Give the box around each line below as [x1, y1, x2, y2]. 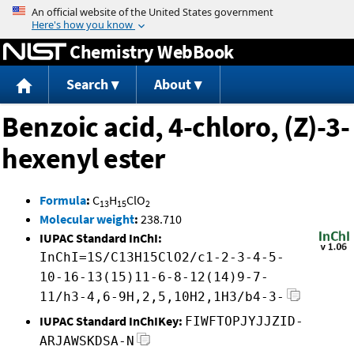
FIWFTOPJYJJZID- [185, 314, 303, 330]
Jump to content [133, 3, 221, 19]
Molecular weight [40, 211, 134, 228]
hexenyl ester [2, 141, 165, 177]
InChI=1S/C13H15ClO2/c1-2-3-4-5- [40, 250, 284, 265]
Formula [40, 192, 86, 209]
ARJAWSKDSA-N [40, 333, 134, 349]
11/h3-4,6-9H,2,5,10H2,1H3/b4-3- [40, 289, 284, 305]
